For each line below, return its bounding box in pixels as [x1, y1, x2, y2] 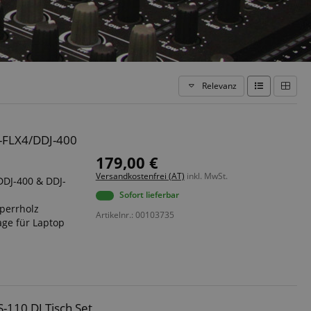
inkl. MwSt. [184, 170, 228, 182]
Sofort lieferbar [119, 189, 179, 201]
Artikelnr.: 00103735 [95, 209, 174, 221]
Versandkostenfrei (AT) [95, 170, 185, 182]
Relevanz [200, 80, 237, 92]
